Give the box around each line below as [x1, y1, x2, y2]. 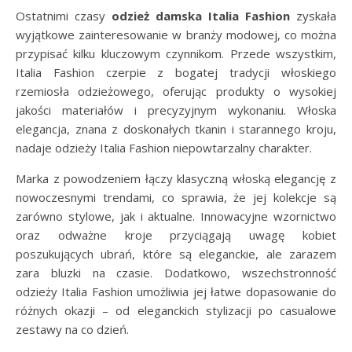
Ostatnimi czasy [16, 8, 112, 24]
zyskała [290, 8, 336, 24]
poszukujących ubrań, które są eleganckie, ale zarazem [16, 246, 336, 262]
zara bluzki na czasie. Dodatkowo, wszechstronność [16, 265, 336, 280]
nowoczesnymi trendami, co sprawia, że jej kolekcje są [16, 189, 336, 205]
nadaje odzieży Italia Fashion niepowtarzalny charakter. [16, 140, 312, 156]
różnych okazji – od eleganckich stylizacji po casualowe [16, 302, 336, 318]
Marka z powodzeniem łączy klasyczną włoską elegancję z [16, 170, 336, 186]
